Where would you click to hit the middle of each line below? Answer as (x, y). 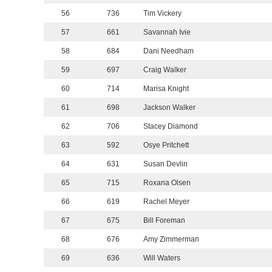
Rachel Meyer (166, 202)
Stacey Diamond (171, 127)
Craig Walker (165, 70)
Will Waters (162, 258)
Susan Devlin (165, 164)
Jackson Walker (169, 108)
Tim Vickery (162, 14)
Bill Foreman (164, 221)
